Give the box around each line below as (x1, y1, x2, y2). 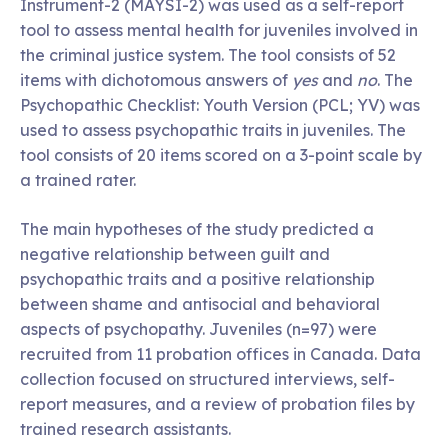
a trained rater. (20, 169, 136, 190)
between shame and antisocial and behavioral (20, 293, 380, 314)
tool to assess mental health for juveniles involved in (20, 19, 418, 40)
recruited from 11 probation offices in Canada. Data (20, 343, 421, 364)
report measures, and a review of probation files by (20, 393, 415, 414)
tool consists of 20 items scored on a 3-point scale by (20, 144, 422, 165)
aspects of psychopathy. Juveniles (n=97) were (20, 318, 377, 339)
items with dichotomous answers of (20, 69, 288, 90)
